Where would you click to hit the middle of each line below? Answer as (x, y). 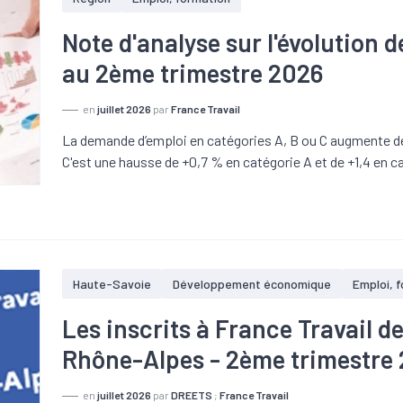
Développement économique (252, 284)
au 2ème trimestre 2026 (193, 73)
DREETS (192, 395)
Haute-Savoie (112, 284)
